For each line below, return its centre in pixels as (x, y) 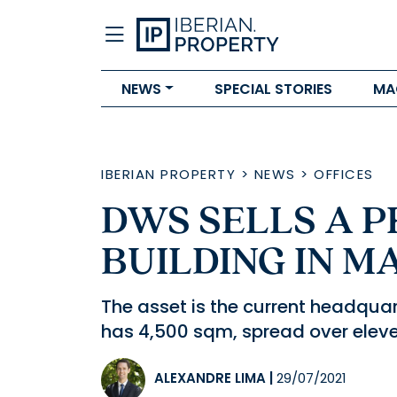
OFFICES (344, 174)
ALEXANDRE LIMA (210, 378)
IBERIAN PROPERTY (168, 174)
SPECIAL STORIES (273, 89)
